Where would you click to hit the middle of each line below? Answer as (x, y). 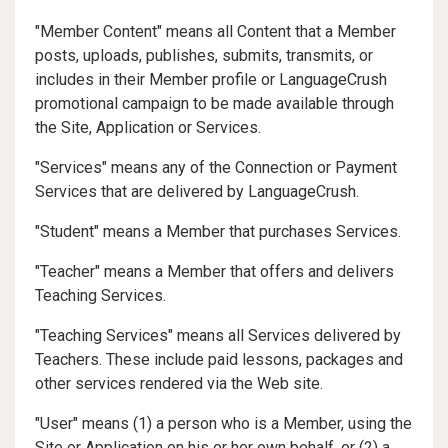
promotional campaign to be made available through (214, 103)
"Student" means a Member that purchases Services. (218, 231)
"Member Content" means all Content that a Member (215, 31)
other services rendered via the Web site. (179, 383)
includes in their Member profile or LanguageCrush (211, 79)
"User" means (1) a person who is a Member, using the (223, 423)
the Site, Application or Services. (148, 127)
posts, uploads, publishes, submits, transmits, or (204, 55)
